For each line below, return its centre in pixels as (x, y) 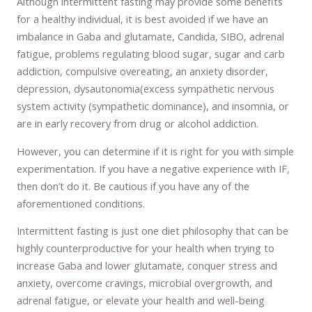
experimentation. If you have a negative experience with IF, (154, 168)
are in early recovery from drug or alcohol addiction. (138, 124)
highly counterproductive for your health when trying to (146, 248)
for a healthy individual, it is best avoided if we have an (143, 19)
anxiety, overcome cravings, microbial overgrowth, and (145, 283)
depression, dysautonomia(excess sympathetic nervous (146, 89)
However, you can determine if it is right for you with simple (156, 151)
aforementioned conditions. (81, 203)
